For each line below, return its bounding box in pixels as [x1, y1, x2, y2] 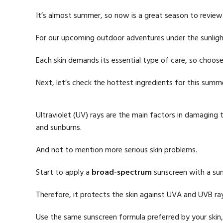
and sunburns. [36, 121, 84, 134]
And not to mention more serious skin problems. [36, 144, 197, 157]
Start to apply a [36, 166, 92, 179]
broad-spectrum [92, 166, 152, 179]
